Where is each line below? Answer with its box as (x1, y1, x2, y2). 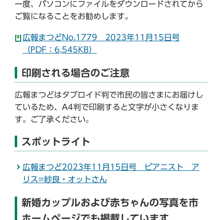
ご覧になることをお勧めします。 (15, 12, 133, 20)
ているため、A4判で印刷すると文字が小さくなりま (15, 103, 199, 111)
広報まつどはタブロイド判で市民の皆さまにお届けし (15, 90, 203, 99)
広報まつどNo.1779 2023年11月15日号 (23, 33, 180, 41)
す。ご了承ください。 (15, 115, 93, 123)
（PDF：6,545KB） (23, 45, 97, 54)
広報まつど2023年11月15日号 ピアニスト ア (23, 163, 199, 171)
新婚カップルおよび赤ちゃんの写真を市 (22, 197, 198, 207)
